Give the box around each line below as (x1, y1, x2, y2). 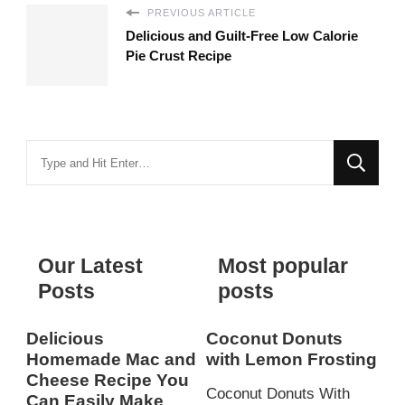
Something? (25, 196, 105, 214)
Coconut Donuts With (205, 385, 350, 403)
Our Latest (38, 253, 143, 278)
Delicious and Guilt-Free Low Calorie (126, 28, 358, 44)
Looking (25, 144, 78, 162)
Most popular (217, 253, 348, 278)
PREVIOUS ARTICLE (144, 7, 256, 19)
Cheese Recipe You (26, 370, 189, 390)
